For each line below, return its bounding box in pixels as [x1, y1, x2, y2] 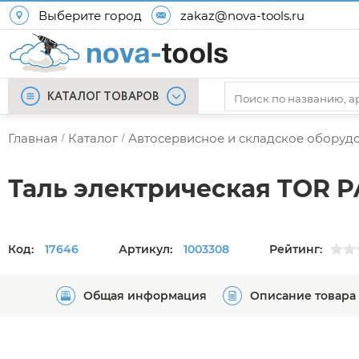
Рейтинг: [269, 241, 322, 256]
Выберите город [38, 7, 142, 23]
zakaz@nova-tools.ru [180, 7, 305, 23]
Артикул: [119, 241, 175, 256]
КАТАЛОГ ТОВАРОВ [47, 89, 159, 105]
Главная [8, 131, 58, 146]
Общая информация [83, 288, 207, 303]
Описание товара [250, 288, 356, 303]
